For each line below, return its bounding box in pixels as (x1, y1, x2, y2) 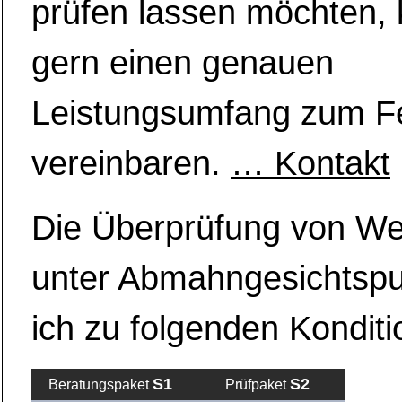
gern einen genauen (31, 44, 334, 82)
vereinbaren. (31, 144, 231, 182)
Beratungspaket (48, 377, 153, 392)
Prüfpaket (224, 377, 290, 392)
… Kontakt (231, 144, 390, 182)
